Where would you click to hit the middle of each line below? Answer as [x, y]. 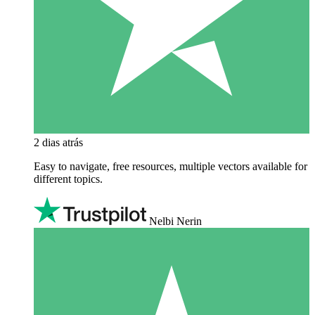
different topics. [68, 179]
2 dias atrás [58, 142]
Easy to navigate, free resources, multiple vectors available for [171, 166]
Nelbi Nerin [175, 221]
